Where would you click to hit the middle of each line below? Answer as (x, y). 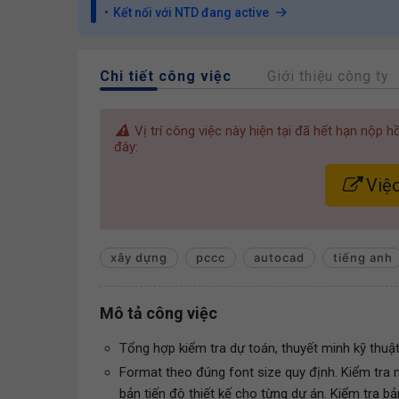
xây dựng (139, 257)
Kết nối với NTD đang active (191, 12)
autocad (279, 257)
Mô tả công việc (159, 313)
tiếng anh (363, 257)
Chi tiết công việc (166, 76)
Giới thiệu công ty (328, 76)
